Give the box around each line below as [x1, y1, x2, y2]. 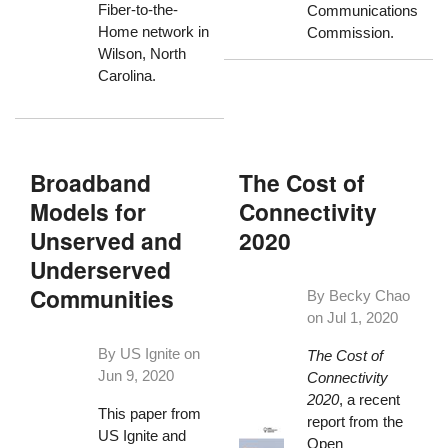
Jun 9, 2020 [97, 367, 174, 385]
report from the [306, 412, 403, 430]
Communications [306, 2, 418, 20]
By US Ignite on [97, 345, 200, 363]
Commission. [306, 24, 394, 42]
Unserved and [30, 223, 183, 257]
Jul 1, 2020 [326, 309, 398, 327]
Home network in [97, 23, 209, 41]
